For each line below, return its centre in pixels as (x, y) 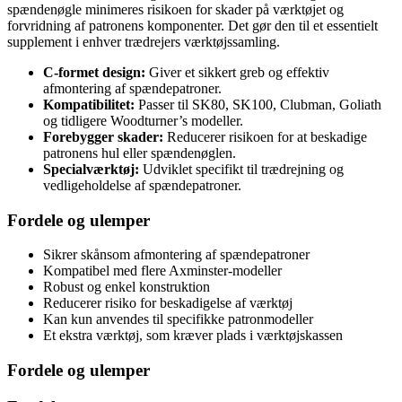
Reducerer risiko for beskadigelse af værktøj (168, 303)
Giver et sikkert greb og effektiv (237, 72)
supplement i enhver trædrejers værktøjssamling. (144, 41)
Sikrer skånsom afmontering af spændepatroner (176, 255)
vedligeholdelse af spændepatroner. (142, 185)
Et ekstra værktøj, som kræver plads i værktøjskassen (193, 336)
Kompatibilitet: (89, 104)
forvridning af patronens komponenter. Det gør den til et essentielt (192, 25)
